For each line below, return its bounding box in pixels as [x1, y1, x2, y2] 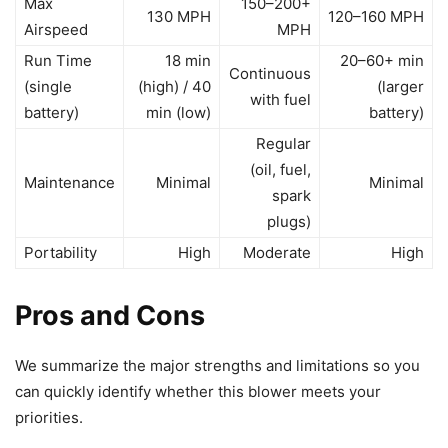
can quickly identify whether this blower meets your [15, 382, 381, 402]
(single [24, 77, 72, 97]
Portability [24, 243, 97, 263]
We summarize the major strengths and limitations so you [15, 356, 420, 376]
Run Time [24, 51, 92, 71]
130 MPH [147, 7, 211, 27]
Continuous [229, 64, 311, 84]
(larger [377, 77, 424, 97]
